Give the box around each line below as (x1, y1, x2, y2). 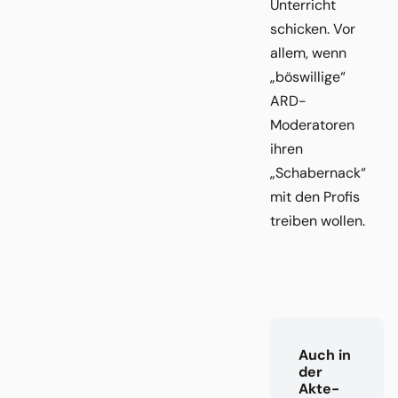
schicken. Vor (270, 19, 355, 38)
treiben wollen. (270, 211, 365, 230)
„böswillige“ (270, 67, 346, 86)
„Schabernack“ (270, 163, 366, 182)
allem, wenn (270, 43, 346, 62)
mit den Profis (270, 187, 360, 206)
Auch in (298, 345, 351, 364)
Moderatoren (270, 115, 354, 134)
